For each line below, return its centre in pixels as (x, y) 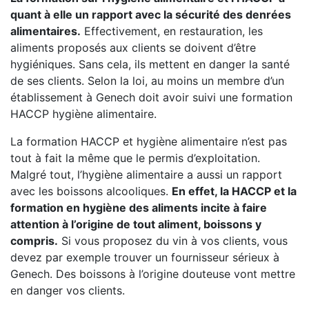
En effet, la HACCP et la (234, 191)
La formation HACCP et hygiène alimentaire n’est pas (149, 141)
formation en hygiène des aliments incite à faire (139, 208)
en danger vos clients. (68, 290)
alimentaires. (46, 31)
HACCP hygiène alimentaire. (83, 114)
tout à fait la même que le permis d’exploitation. (135, 158)
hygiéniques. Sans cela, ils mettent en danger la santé (150, 64)
